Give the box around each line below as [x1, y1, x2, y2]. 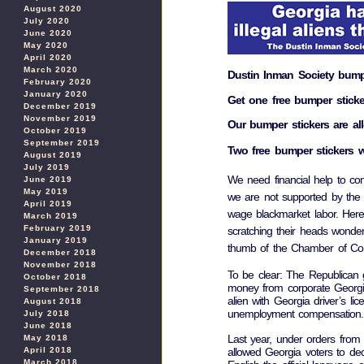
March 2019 [24, 211, 78, 220]
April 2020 [24, 53, 72, 62]
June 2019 [24, 175, 72, 184]
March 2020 [24, 65, 78, 74]
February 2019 [24, 223, 92, 232]
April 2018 [24, 345, 72, 354]
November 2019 [24, 114, 97, 123]
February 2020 [24, 77, 92, 86]
